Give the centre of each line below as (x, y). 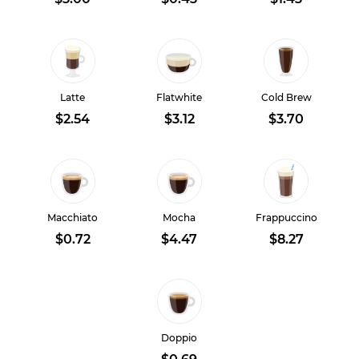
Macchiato (73, 218)
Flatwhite (179, 97)
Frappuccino (286, 218)
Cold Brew (286, 97)
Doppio (179, 338)
